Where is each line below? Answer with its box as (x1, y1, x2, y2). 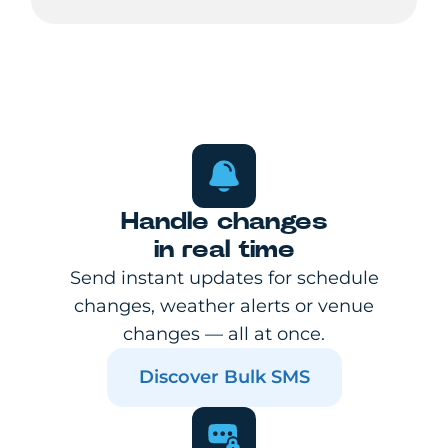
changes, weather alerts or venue (74, 295, 374, 317)
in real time (153, 238, 295, 262)
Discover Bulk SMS (138, 366, 310, 388)
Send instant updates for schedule (69, 267, 379, 289)
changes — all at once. (123, 323, 325, 345)
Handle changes (120, 210, 328, 234)
